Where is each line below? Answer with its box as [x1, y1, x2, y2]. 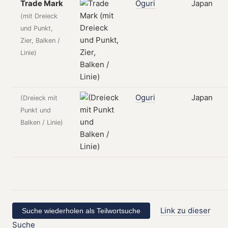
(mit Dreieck [20, 12, 58, 20]
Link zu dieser [160, 206, 211, 215]
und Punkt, [20, 24, 53, 32]
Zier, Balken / [20, 37, 60, 44]
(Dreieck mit [20, 94, 58, 102]
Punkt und [20, 106, 51, 114]
